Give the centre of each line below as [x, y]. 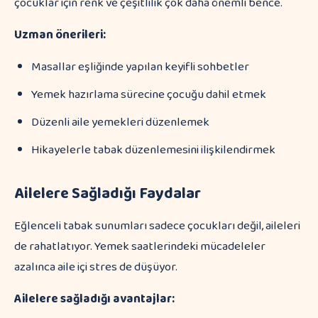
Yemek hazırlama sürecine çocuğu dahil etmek [149, 95]
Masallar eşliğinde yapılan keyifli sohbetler [140, 67]
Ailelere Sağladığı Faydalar [108, 194]
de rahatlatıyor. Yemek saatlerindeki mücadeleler [140, 247]
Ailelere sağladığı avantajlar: [94, 299]
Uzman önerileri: [60, 35]
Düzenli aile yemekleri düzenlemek [120, 122]
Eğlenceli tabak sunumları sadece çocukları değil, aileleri [157, 226]
